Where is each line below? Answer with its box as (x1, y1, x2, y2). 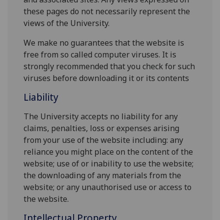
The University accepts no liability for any (24, 111, 178, 122)
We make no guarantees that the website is (24, 37, 185, 49)
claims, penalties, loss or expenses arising (24, 123, 180, 134)
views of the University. (24, 18, 112, 29)
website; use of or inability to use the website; (24, 158, 194, 169)
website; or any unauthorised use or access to (24, 182, 192, 193)
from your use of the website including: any (24, 135, 184, 146)
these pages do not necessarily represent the (24, 6, 191, 17)
